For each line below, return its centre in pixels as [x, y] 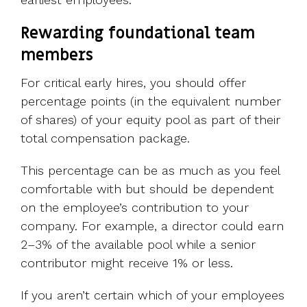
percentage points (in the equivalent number [151, 101]
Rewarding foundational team [138, 33]
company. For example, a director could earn [152, 225]
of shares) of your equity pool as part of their [150, 119]
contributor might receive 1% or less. [127, 262]
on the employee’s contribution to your [135, 207]
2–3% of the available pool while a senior [138, 244]
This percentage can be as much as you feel [150, 170]
